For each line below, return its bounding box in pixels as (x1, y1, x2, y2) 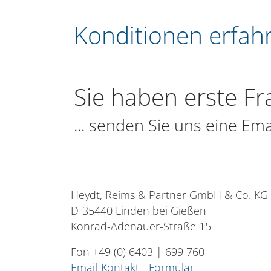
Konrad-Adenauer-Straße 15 (71, 218, 211, 233)
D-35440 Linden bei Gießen (71, 203, 206, 218)
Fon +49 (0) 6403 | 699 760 (71, 244, 204, 259)
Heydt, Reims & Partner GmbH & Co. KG (71, 187, 268, 202)
